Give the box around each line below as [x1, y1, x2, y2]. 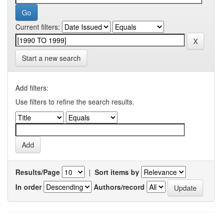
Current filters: [15, 22, 60, 32]
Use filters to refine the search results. [15, 97, 134, 107]
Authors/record [94, 181, 145, 192]
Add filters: [15, 83, 49, 93]
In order [15, 181, 42, 192]
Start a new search [22, 53, 81, 63]
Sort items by [95, 167, 139, 177]
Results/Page [15, 167, 60, 177]
